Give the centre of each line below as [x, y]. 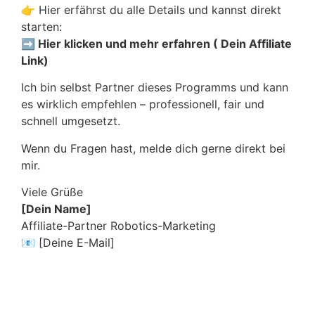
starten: [41, 27]
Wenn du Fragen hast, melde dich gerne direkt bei [153, 148]
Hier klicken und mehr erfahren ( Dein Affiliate [165, 44]
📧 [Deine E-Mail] [68, 243]
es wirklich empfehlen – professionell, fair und [143, 104]
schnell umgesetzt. [71, 121]
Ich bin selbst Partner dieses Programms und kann [155, 88]
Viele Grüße [52, 192]
